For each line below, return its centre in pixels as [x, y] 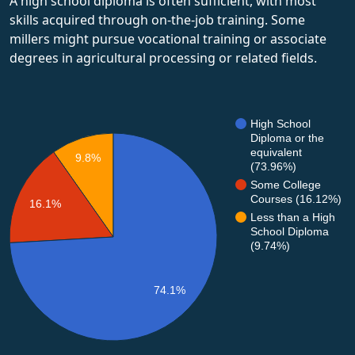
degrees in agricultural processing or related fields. [163, 57]
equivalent [276, 152]
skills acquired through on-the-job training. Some [157, 19]
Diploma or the [287, 137]
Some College [286, 184]
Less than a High [293, 217]
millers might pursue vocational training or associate [168, 38]
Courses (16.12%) [296, 198]
